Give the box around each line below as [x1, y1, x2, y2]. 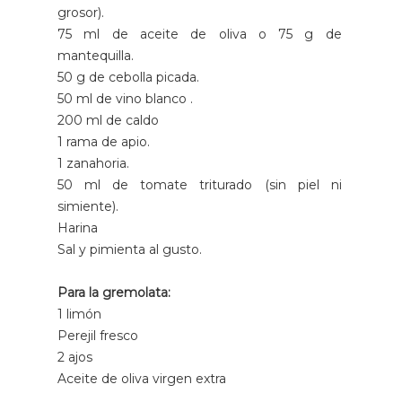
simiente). [57, 198, 118, 215]
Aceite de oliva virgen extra [57, 371, 226, 388]
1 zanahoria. [57, 155, 129, 172]
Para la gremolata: [57, 284, 170, 301]
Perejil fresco [57, 328, 138, 345]
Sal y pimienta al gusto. [57, 241, 202, 258]
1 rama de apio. [57, 134, 150, 151]
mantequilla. [57, 48, 134, 65]
